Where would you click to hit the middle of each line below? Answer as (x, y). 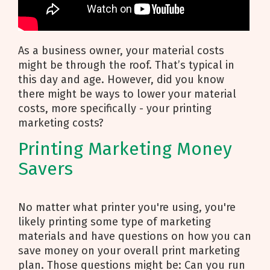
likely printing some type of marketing (115, 222)
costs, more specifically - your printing (115, 108)
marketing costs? (62, 123)
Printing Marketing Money (125, 149)
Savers (48, 169)
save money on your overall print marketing (129, 251)
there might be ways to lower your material (127, 94)
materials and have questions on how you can (135, 236)
